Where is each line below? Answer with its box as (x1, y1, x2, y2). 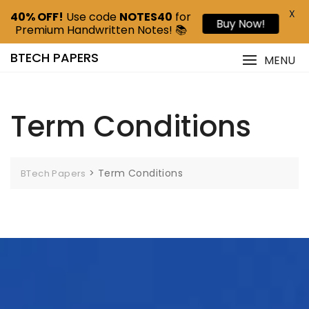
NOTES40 (119, 9, 172, 25)
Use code (63, 9, 119, 25)
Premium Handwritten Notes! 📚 (14, 22, 187, 38)
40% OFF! (10, 9, 63, 25)
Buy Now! (222, 15, 271, 32)
